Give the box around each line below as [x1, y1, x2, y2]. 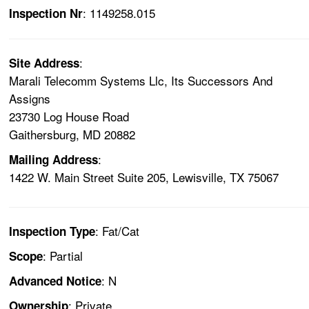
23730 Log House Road [9, 108, 130, 126]
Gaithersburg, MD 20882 [9, 126, 136, 143]
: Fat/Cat [95, 222, 140, 240]
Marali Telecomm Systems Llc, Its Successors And [9, 72, 273, 90]
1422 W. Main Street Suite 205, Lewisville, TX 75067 [9, 168, 279, 186]
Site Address [9, 54, 80, 72]
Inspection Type [9, 223, 96, 240]
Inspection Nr [9, 5, 83, 22]
